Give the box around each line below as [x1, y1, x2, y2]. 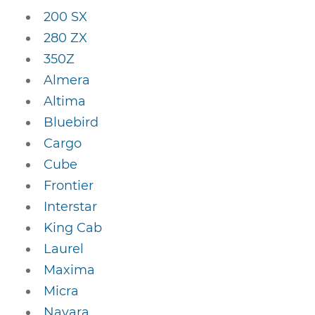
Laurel [44, 241, 84, 257]
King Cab [44, 220, 103, 236]
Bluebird [44, 115, 99, 130]
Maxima [44, 262, 96, 278]
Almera [44, 72, 91, 88]
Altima [44, 94, 86, 109]
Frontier [44, 178, 94, 193]
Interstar [44, 199, 98, 214]
